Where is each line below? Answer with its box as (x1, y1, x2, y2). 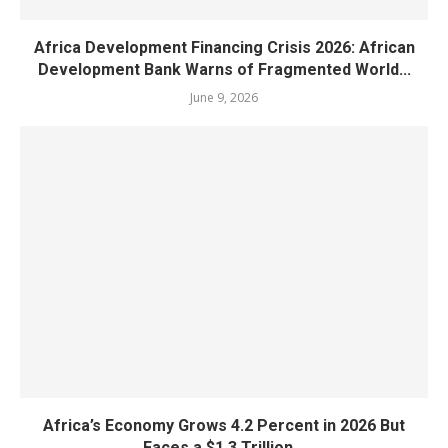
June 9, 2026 (190, 88, 258, 106)
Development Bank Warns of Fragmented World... (37, 59, 411, 79)
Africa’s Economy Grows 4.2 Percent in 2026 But (43, 415, 405, 435)
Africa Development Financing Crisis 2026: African (33, 37, 415, 57)
